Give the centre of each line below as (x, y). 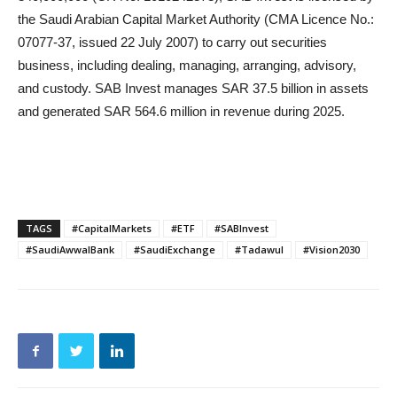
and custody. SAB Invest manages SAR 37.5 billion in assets (193, 89)
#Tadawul (259, 250)
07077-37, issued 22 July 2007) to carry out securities (172, 43)
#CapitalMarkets (112, 229)
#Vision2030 (331, 250)
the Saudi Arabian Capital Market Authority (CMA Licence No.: (196, 19)
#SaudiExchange (175, 250)
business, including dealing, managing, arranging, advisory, (187, 66)
